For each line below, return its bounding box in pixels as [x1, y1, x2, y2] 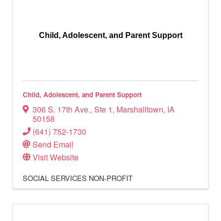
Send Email [33, 138, 74, 150]
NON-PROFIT [89, 172, 133, 183]
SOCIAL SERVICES [23, 172, 87, 183]
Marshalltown [116, 103, 163, 115]
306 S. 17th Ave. [33, 103, 90, 115]
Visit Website [33, 151, 78, 163]
